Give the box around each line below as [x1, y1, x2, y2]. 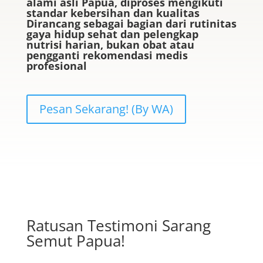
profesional [26, 59, 87, 73]
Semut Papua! [26, 230, 125, 251]
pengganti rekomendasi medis [26, 48, 188, 62]
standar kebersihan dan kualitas [26, 6, 200, 20]
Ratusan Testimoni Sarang [26, 215, 211, 236]
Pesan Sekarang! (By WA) [39, 101, 173, 117]
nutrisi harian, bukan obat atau [26, 38, 194, 52]
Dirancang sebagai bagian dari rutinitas [26, 16, 237, 31]
